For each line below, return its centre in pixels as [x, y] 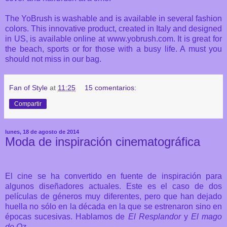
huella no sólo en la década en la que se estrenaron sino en [113, 206]
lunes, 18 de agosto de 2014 [42, 131]
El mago [206, 216]
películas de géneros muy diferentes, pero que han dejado [113, 196]
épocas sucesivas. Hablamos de [67, 216]
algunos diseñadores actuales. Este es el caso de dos [113, 186]
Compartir [28, 104]
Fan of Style [28, 87]
